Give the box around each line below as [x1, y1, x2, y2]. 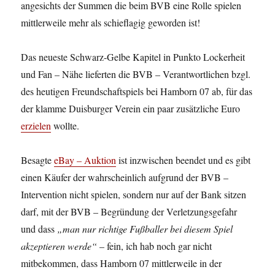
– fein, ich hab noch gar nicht [97, 239, 212, 253]
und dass [21, 222, 58, 236]
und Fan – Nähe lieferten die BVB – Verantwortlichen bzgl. [21, 68, 251, 81]
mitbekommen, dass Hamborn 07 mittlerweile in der [21, 257, 222, 270]
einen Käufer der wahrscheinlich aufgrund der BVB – [21, 171, 229, 184]
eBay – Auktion [54, 153, 117, 167]
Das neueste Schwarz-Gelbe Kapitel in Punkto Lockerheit [21, 50, 246, 64]
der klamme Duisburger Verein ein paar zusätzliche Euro [21, 102, 241, 115]
